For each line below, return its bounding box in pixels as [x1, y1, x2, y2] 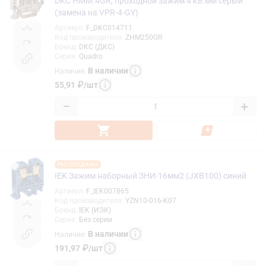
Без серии [79, 216, 112, 224]
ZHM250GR [125, 33, 162, 42]
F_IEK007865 [86, 187, 129, 196]
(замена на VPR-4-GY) [55, 8, 138, 18]
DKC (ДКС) [79, 43, 115, 52]
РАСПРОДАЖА [57, 161, 99, 168]
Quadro [79, 52, 103, 61]
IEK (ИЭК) [79, 206, 111, 215]
